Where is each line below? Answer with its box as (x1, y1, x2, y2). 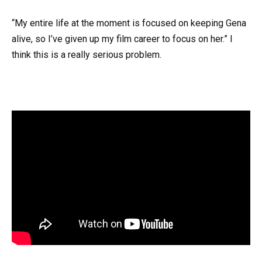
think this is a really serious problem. (12, 49, 161, 61)
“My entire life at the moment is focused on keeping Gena (12, 18, 246, 29)
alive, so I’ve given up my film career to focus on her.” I (12, 33, 233, 45)
